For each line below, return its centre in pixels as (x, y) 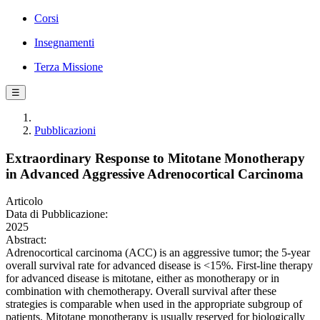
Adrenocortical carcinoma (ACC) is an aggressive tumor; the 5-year (158, 253)
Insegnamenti (64, 42)
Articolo (24, 201)
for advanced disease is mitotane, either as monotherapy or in (142, 279)
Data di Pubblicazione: (57, 214)
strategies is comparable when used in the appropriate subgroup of (154, 304)
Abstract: (26, 240)
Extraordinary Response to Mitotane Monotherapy (155, 158)
